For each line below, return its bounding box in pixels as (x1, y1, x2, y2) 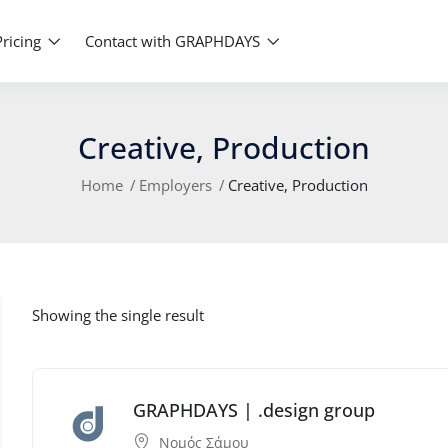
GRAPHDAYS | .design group (133, 397, 376, 422)
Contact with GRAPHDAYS (84, 30, 264, 51)
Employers (138, 174, 212, 195)
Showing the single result (32, 305, 205, 326)
